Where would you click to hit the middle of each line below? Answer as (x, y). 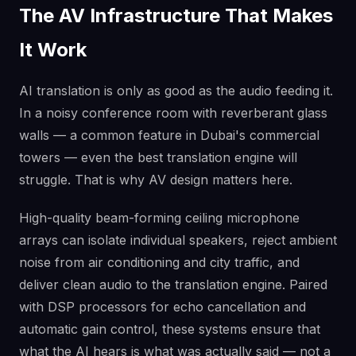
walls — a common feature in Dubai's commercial (169, 135)
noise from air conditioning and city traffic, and (159, 262)
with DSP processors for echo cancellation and (163, 306)
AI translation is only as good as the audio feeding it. (176, 90)
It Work (53, 49)
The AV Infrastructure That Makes (176, 15)
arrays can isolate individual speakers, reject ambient (178, 240)
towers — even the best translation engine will (158, 157)
